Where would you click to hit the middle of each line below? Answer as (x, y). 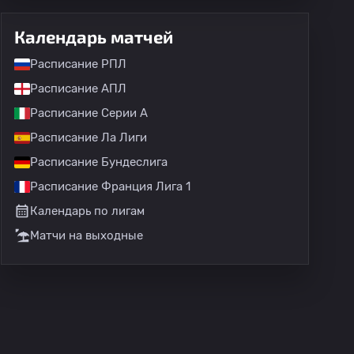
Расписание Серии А (89, 113)
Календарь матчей (94, 36)
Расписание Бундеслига (99, 162)
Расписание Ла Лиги (88, 137)
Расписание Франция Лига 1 (110, 186)
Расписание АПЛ (78, 88)
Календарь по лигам (87, 211)
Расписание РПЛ (78, 64)
